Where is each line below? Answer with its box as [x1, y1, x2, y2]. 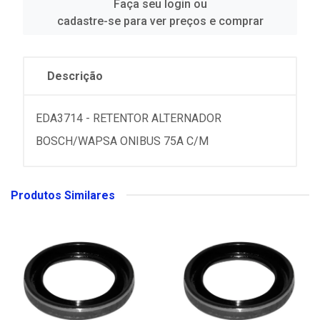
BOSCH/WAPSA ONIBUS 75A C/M [36, 134, 209, 148]
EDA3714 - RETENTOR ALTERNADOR [36, 111, 221, 125]
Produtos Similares [11, 188, 115, 202]
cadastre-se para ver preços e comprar [56, 14, 264, 28]
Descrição [47, 69, 103, 83]
